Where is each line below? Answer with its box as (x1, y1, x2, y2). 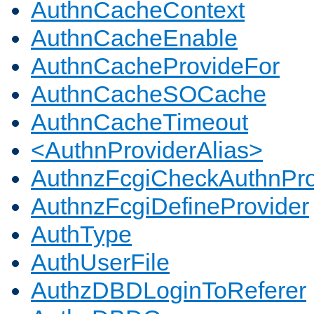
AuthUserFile (31, 249, 170, 276)
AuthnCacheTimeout (31, 109, 248, 136)
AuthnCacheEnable (31, 25, 238, 52)
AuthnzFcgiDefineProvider (31, 193, 309, 220)
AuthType (31, 221, 132, 248)
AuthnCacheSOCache (31, 81, 266, 108)
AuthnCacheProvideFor (31, 53, 280, 80)
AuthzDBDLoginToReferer (31, 277, 306, 304)
